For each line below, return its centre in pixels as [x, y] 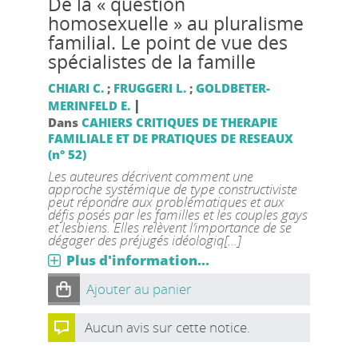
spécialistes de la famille [151, 62]
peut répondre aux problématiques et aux [166, 201]
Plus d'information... [137, 260]
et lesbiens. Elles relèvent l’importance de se [169, 227]
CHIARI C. [76, 88]
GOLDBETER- [233, 88]
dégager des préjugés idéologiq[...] [144, 240]
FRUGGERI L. [149, 88]
